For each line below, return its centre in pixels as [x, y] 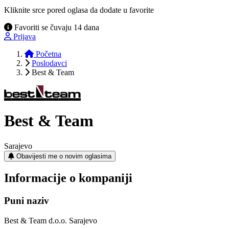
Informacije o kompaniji [68, 178]
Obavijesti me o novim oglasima [64, 156]
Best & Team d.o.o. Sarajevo [51, 221]
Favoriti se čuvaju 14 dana [56, 27]
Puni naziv [27, 201]
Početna [48, 54]
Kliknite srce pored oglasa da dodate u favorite [79, 10]
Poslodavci [49, 63]
